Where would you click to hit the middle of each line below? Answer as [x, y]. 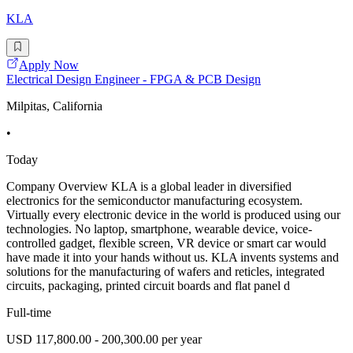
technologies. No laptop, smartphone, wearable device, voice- [159, 229]
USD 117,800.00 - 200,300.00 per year [104, 339]
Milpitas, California [54, 106]
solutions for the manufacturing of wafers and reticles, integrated [165, 271]
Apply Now [49, 65]
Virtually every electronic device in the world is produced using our [173, 214]
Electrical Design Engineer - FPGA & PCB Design [134, 79]
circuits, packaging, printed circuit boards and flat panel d [148, 285]
